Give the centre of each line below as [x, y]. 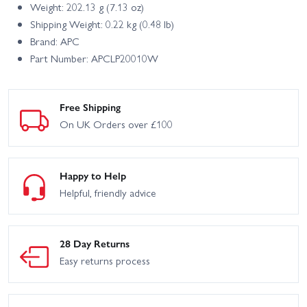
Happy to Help [93, 175]
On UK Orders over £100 [116, 124]
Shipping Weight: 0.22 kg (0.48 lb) [102, 24]
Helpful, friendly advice [108, 192]
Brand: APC [55, 41]
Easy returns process [105, 261]
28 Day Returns [95, 244]
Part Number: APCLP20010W [94, 59]
